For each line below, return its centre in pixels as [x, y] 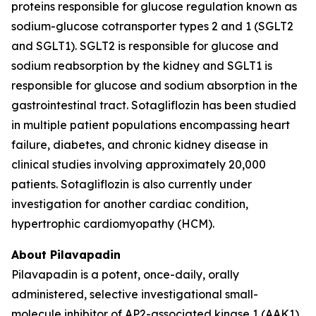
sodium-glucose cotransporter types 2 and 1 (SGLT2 [152, 26]
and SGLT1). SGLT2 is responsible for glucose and [145, 46]
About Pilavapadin [66, 255]
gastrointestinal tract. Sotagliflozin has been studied [154, 105]
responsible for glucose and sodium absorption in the [154, 85]
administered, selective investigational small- [135, 294]
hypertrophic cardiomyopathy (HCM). [113, 224]
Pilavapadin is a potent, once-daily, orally [125, 274]
